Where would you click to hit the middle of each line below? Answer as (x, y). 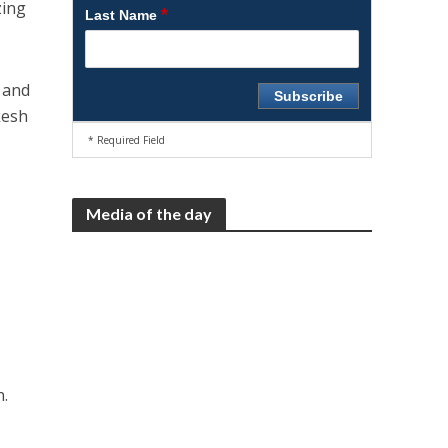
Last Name (123, 15)
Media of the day (149, 213)
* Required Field (127, 140)
